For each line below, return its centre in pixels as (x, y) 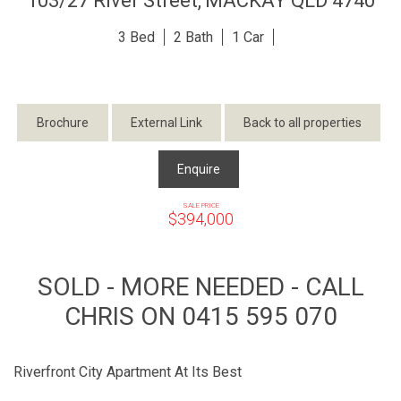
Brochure (62, 122)
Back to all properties (302, 122)
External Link (166, 122)
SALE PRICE (200, 205)
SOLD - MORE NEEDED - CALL (200, 286)
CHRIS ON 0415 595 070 (200, 316)
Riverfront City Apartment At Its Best (128, 371)
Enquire (198, 169)
